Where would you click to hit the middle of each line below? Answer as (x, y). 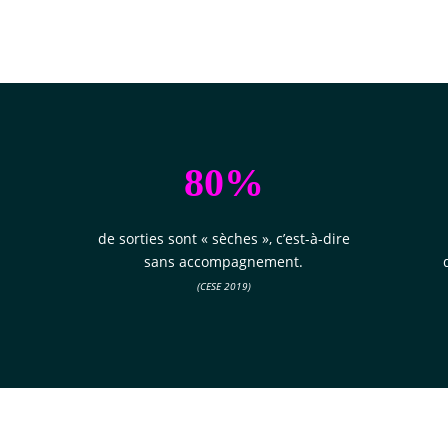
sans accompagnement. (224, 262)
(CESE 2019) (223, 286)
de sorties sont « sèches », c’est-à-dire (223, 239)
